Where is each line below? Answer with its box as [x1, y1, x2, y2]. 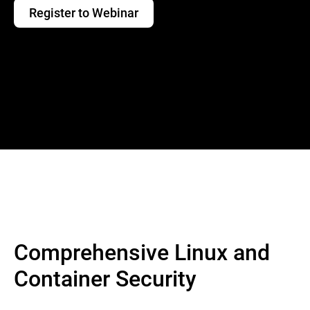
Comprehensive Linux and [14, 237, 270, 266]
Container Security [14, 263, 197, 293]
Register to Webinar [29, 4, 138, 21]
